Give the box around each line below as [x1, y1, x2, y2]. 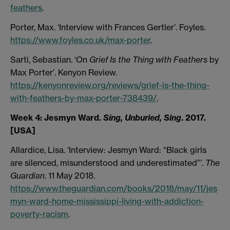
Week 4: [10, 112, 44, 123]
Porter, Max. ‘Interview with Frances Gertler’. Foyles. [10, 22, 205, 33]
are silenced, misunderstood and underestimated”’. [10, 157, 205, 168]
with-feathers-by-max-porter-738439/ [10, 93, 157, 104]
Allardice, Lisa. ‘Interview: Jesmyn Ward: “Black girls [10, 144, 206, 155]
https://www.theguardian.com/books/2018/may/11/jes [10, 183, 217, 194]
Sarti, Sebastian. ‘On [10, 54, 89, 65]
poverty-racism [10, 208, 68, 219]
